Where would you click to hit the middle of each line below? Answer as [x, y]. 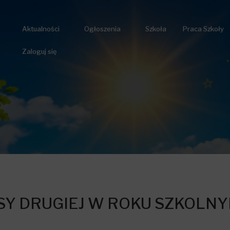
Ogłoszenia [102, 29]
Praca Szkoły [203, 29]
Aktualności [41, 29]
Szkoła [156, 29]
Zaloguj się [39, 51]
